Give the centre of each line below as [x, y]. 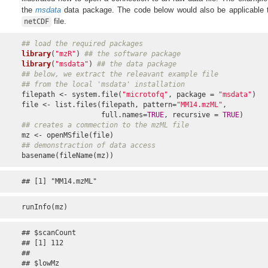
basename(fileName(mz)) [67, 156]
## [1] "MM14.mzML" [59, 182]
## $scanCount [48, 233]
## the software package [132, 54]
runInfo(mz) [44, 207]
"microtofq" [145, 95]
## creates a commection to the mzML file [105, 125]
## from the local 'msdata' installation [103, 85]
